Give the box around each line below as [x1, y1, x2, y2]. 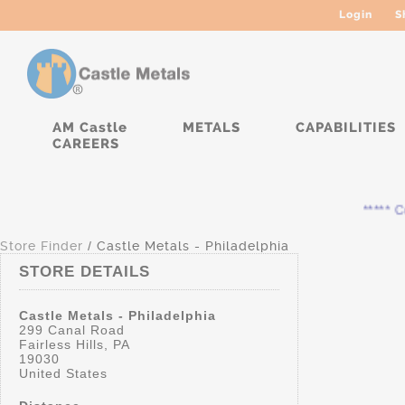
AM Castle [52, 119, 127, 136]
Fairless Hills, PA [19, 337, 130, 352]
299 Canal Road [19, 323, 125, 337]
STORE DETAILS [19, 263, 150, 280]
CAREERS [52, 136, 119, 152]
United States [19, 366, 108, 381]
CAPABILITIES [296, 119, 396, 136]
